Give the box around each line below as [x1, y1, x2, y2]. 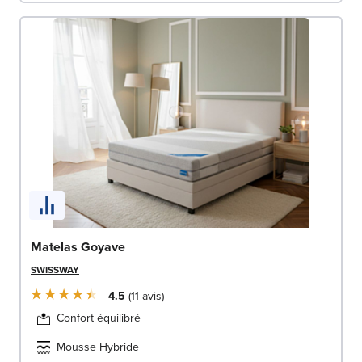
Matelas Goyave [31, 237, 125, 256]
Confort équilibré [57, 309, 141, 326]
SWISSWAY [31, 262, 79, 277]
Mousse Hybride [57, 338, 139, 356]
